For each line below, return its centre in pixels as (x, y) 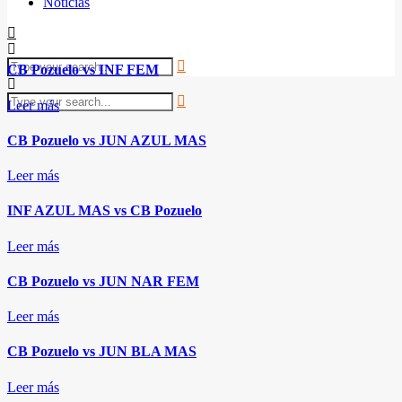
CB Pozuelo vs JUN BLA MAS (102, 352)
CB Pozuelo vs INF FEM (83, 70)
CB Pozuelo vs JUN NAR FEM (103, 281)
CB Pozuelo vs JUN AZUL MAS (107, 140)
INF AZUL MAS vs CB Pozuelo (105, 211)
